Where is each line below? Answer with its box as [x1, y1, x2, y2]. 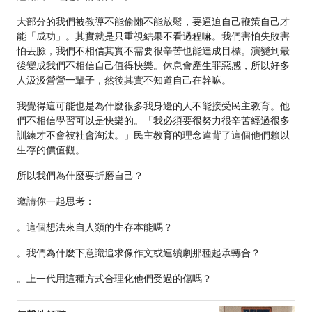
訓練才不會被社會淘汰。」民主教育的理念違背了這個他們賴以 [17, 130, 290, 141]
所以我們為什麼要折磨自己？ [17, 170, 143, 181]
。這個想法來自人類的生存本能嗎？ [17, 221, 173, 233]
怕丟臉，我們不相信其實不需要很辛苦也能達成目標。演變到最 [17, 45, 290, 56]
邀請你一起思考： [17, 196, 95, 207]
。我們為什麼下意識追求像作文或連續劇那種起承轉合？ [17, 247, 260, 258]
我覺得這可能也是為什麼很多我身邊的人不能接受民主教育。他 [17, 100, 290, 111]
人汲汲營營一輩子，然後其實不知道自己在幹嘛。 [17, 75, 231, 86]
